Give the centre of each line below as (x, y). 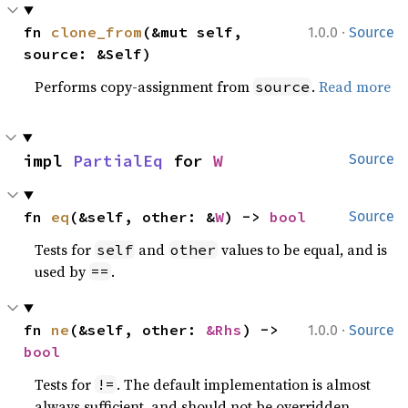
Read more (355, 87)
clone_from (97, 32)
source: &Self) (88, 54)
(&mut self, (193, 32)
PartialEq (118, 161)
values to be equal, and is (303, 250)
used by (62, 271)
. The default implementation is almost (244, 384)
